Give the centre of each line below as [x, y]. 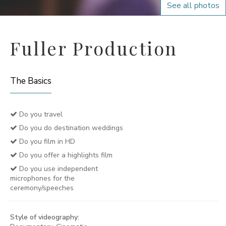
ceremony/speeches [42, 188]
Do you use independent [58, 169]
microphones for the [42, 178]
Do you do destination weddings [70, 128]
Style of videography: [45, 217]
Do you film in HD [46, 142]
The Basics [31, 81]
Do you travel [40, 114]
